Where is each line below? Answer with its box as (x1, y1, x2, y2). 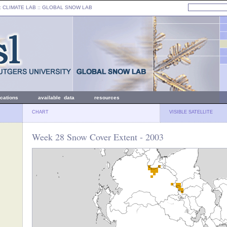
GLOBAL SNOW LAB (42, 5, 92, 10)
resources (94, 95, 120, 100)
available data (38, 95, 74, 100)
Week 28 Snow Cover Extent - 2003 (32, 131, 164, 143)
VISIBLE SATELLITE (169, 109, 213, 115)
